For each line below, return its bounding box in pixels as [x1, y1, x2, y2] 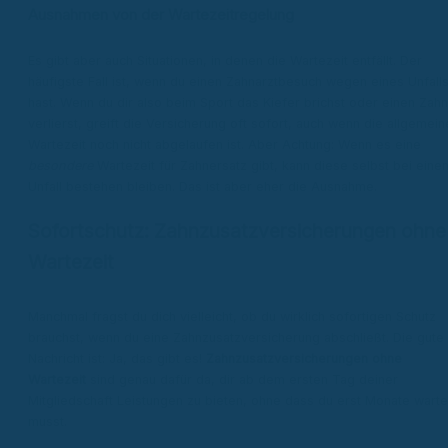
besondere [28, 157, 93, 173]
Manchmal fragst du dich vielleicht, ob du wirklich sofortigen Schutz [28, 309, 436, 325]
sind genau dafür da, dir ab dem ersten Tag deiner [86, 372, 398, 388]
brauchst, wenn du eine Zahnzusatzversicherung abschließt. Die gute [28, 330, 444, 346]
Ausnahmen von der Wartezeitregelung [28, 6, 294, 25]
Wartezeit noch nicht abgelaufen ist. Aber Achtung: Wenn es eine [28, 136, 421, 152]
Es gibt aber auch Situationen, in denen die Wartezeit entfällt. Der [28, 52, 422, 68]
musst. [28, 414, 67, 430]
